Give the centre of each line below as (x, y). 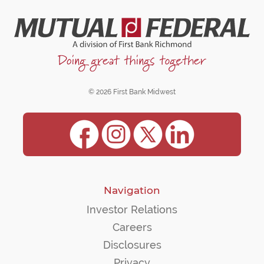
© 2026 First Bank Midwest (132, 92)
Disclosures (132, 245)
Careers (132, 227)
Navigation (132, 190)
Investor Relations (132, 209)
